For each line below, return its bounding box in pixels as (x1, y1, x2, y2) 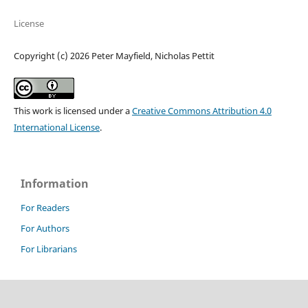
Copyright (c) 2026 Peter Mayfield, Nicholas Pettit (13, 49, 214, 63)
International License (13, 121, 100, 134)
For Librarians (21, 243, 77, 256)
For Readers (21, 201, 69, 214)
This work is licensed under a (13, 104, 132, 118)
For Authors (21, 222, 69, 235)
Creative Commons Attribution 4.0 (131, 104, 272, 118)
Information (21, 176, 89, 192)
